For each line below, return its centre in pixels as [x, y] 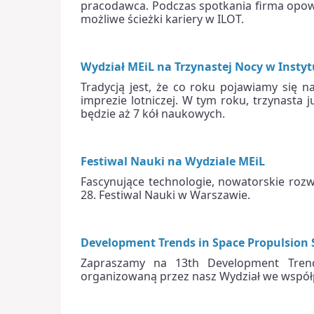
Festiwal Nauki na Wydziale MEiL [173, 161]
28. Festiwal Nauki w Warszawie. [165, 194]
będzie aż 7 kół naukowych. [153, 113]
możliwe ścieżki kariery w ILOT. [162, 19]
